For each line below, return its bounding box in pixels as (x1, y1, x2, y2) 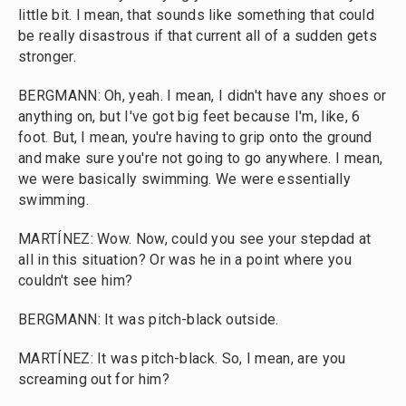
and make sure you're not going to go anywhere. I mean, (18, 150, 383, 167)
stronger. (18, 48, 76, 65)
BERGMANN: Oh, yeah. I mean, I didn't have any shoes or (18, 87, 387, 104)
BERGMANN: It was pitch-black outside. (18, 311, 279, 328)
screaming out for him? (18, 371, 169, 388)
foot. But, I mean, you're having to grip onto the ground (18, 129, 372, 146)
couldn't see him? (18, 272, 133, 289)
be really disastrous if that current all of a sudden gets (18, 27, 378, 44)
